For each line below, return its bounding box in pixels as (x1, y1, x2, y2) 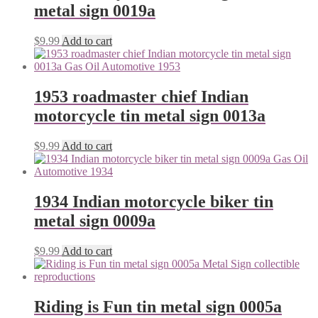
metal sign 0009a (34, 212, 155, 231)
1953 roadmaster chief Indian (34, 87, 248, 106)
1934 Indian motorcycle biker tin (34, 192, 273, 212)
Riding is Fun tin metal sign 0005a (34, 297, 282, 316)
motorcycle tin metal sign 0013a (34, 106, 265, 126)
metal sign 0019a (34, 1, 155, 21)
